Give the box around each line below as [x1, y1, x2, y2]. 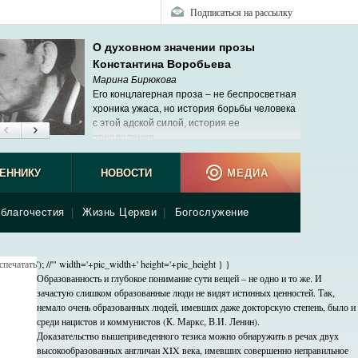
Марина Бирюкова [93, 74, 177, 86]
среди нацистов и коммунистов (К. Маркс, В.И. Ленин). [37, 315, 260, 328]
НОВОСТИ [100, 167, 152, 179]
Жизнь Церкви [82, 206, 157, 218]
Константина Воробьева [93, 58, 231, 70]
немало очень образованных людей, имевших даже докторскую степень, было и [37, 300, 356, 313]
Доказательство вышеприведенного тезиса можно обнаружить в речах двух [37, 329, 339, 342]
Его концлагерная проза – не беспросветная [93, 89, 296, 100]
